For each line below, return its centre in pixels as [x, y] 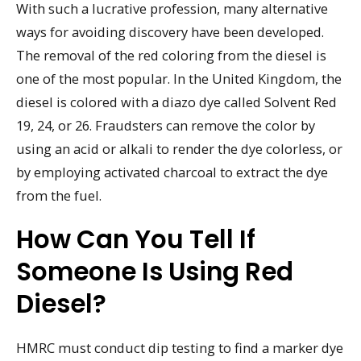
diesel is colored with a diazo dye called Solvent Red [176, 102]
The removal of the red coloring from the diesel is [171, 56]
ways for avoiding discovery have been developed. [170, 32]
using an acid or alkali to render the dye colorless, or [179, 149]
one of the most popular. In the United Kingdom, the [179, 79]
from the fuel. [59, 196]
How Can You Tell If [136, 239]
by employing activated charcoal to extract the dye [172, 172]
